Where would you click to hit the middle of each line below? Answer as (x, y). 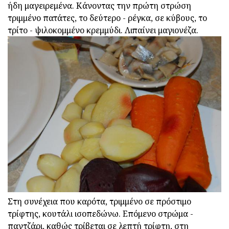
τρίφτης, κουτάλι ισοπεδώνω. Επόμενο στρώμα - (100, 213)
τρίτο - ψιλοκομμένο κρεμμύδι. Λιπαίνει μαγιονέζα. (103, 30)
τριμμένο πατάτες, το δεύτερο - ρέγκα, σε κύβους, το (107, 18)
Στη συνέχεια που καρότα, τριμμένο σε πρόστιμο (99, 201)
